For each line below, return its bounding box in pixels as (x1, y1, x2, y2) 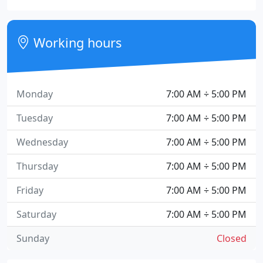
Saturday (16, 208, 56, 221)
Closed (217, 232, 247, 245)
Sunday (16, 232, 49, 245)
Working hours (30, 34, 122, 51)
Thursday (16, 160, 58, 173)
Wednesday (16, 136, 68, 149)
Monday (16, 87, 53, 100)
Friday (16, 184, 43, 197)
